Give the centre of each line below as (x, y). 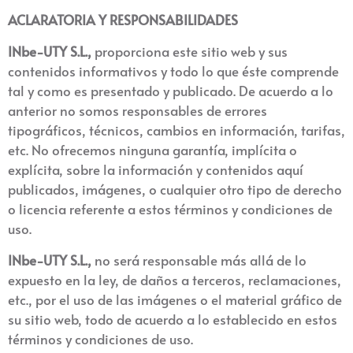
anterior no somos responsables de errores (137, 110)
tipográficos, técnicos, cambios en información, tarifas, (176, 130)
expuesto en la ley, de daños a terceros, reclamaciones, (175, 280)
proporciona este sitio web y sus (190, 51)
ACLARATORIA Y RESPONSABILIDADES (123, 20)
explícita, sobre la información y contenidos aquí (156, 169)
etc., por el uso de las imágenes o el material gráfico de (175, 299)
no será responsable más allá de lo (199, 260)
